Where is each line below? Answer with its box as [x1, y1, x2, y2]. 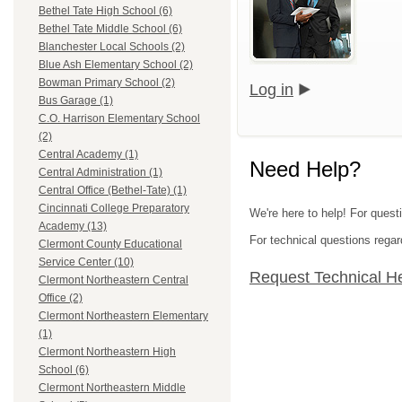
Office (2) [39, 292, 83, 305]
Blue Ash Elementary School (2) [39, 58, 193, 72]
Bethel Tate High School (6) [39, 4, 172, 18]
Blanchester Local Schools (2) [39, 40, 185, 54]
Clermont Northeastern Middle [39, 381, 186, 395]
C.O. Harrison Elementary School [39, 112, 200, 126]
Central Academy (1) [39, 148, 138, 162]
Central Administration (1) [39, 166, 162, 179]
